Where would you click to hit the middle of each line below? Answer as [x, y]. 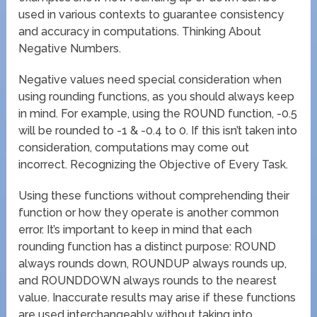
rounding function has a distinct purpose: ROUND [148, 247]
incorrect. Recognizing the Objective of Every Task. [154, 165]
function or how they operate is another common [149, 213]
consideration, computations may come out [134, 148]
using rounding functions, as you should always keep [157, 97]
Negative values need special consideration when [150, 80]
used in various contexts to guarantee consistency [151, 15]
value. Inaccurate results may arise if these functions [157, 298]
